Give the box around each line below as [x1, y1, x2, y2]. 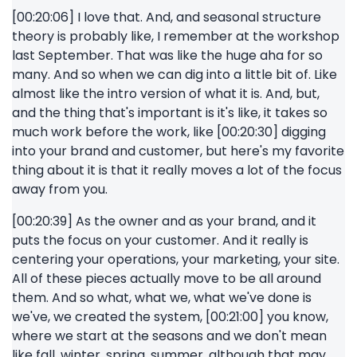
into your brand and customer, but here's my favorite [12, 142, 344, 160]
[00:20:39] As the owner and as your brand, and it [12, 212, 316, 230]
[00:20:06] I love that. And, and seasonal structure [12, 8, 321, 26]
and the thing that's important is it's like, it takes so [12, 104, 328, 122]
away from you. [12, 180, 108, 198]
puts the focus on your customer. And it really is [12, 231, 308, 249]
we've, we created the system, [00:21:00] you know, [12, 308, 328, 326]
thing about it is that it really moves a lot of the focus [12, 161, 342, 179]
